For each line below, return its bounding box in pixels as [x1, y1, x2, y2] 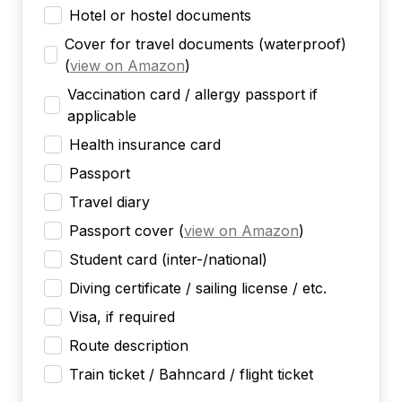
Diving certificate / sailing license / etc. [69, 278, 327, 297]
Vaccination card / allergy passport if [67, 84, 319, 103]
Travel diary [69, 192, 150, 211]
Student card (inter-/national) [69, 249, 267, 268]
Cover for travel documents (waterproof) [64, 34, 346, 53]
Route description [69, 336, 188, 354]
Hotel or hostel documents [69, 5, 251, 24]
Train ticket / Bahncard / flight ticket [69, 364, 313, 383]
